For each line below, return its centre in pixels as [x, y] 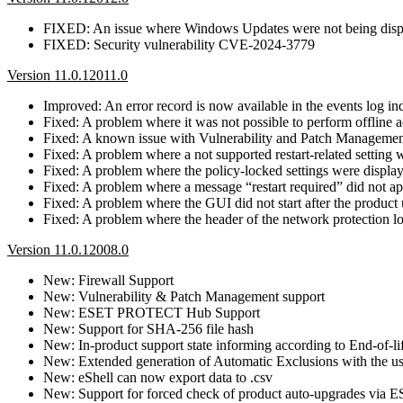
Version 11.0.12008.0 [68, 249]
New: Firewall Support [108, 280]
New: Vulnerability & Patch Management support [184, 296]
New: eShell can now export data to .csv [158, 377]
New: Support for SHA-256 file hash [148, 328]
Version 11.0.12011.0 [67, 75]
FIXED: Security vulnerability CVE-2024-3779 [179, 44]
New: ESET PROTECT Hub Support [152, 312]
